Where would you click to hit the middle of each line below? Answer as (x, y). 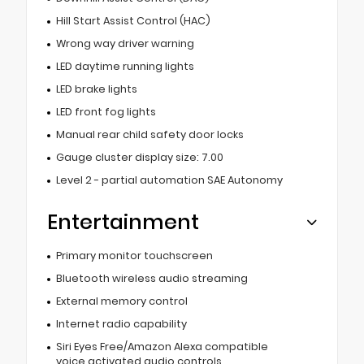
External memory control (121, 301)
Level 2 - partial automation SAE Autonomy (169, 180)
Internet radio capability (121, 323)
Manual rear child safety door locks (149, 134)
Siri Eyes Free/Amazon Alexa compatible (162, 346)
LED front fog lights (106, 111)
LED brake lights (96, 89)
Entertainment (123, 222)
